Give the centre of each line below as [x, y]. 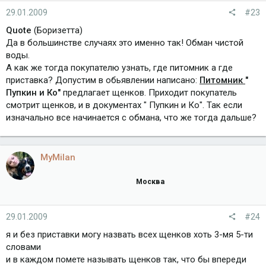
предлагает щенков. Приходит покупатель [149, 93]
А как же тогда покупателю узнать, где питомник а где [119, 68]
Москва [150, 182]
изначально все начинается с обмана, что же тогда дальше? [131, 118]
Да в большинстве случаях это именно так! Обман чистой [125, 43]
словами [23, 247]
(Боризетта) [57, 31]
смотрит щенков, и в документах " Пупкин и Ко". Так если [124, 105]
